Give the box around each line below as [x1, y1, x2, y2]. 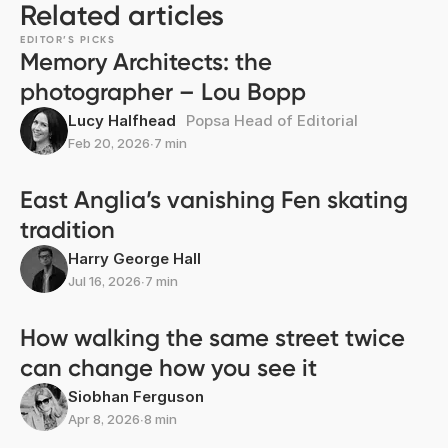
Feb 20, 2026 [68, 135, 150, 152]
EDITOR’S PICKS [20, 34, 115, 47]
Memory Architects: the [20, 47, 272, 77]
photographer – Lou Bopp [20, 77, 306, 107]
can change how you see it [20, 353, 317, 383]
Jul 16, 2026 [68, 273, 141, 290]
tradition [20, 215, 115, 245]
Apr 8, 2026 [68, 411, 140, 428]
